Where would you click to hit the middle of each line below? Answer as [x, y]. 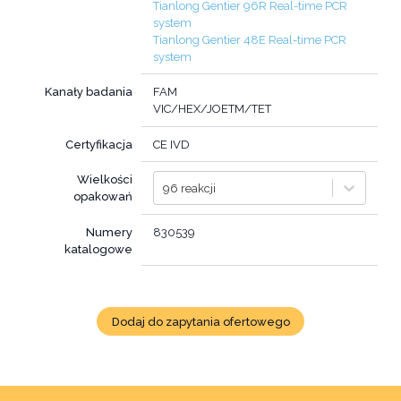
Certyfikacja [99, 144]
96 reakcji [189, 188]
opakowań [103, 196]
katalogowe [99, 249]
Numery [110, 232]
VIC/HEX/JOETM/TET [212, 109]
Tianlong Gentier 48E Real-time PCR [250, 39]
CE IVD [171, 144]
